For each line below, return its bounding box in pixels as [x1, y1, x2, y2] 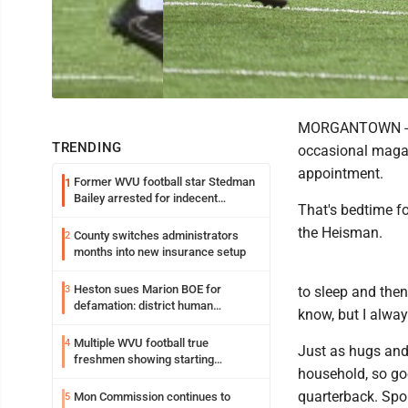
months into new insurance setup [74, 245, 246, 259]
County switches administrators [74, 229, 239, 242]
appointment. [298, 165, 383, 182]
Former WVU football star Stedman [74, 175, 255, 189]
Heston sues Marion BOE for [74, 282, 221, 296]
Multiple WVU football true [74, 336, 209, 350]
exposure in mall [74, 208, 159, 221]
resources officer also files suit [74, 315, 237, 329]
